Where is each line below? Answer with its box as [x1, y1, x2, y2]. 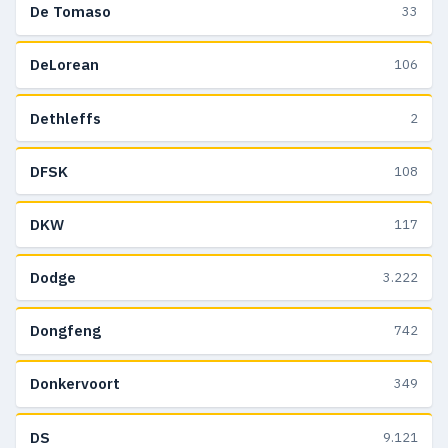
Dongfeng [30, 321, 101, 341]
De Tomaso [30, 2, 111, 22]
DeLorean [30, 55, 99, 75]
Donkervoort [30, 374, 120, 394]
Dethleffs [30, 108, 101, 128]
